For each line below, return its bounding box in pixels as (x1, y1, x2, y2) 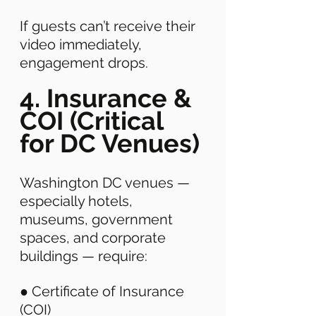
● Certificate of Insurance (20, 283, 188, 300)
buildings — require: (20, 248, 151, 265)
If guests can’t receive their (20, 18, 199, 35)
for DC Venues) (20, 128, 200, 159)
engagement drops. (20, 54, 152, 72)
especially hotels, (20, 193, 136, 210)
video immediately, (20, 36, 145, 54)
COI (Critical (20, 106, 169, 136)
